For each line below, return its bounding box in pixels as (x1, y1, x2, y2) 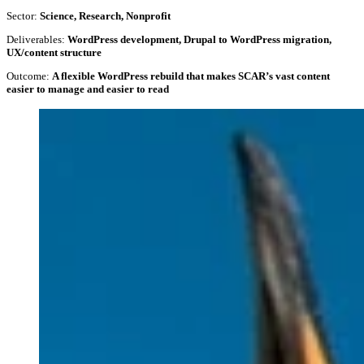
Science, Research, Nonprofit (40, 9, 171, 22)
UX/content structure (6, 45, 102, 58)
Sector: (6, 9, 37, 22)
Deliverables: (6, 32, 65, 45)
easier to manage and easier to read (6, 83, 169, 96)
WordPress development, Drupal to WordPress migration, (67, 32, 331, 45)
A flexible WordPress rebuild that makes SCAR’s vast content (52, 70, 330, 83)
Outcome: (6, 70, 50, 83)
